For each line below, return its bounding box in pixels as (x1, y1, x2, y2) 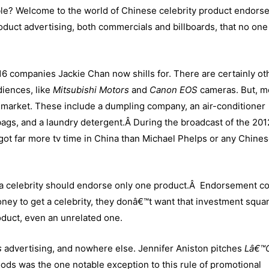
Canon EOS (150, 84, 198, 96)
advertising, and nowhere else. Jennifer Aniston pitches (2, 243, 244, 255)
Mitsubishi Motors (53, 84, 129, 96)
